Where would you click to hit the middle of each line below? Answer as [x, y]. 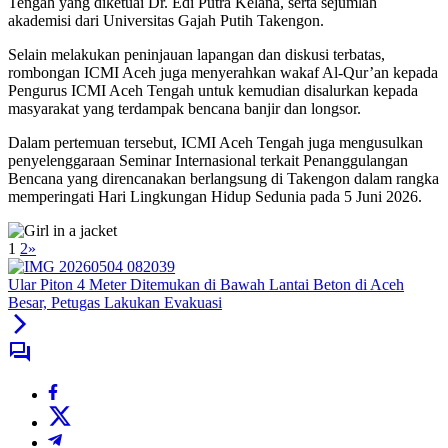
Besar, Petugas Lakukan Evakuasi [115, 303]
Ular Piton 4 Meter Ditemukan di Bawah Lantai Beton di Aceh [206, 285]
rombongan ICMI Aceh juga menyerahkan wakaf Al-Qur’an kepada [223, 73]
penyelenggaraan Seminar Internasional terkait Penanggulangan [208, 161]
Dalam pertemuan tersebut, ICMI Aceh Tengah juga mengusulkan [215, 143]
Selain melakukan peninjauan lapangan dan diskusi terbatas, [196, 55]
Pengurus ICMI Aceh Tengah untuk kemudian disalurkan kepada [213, 91]
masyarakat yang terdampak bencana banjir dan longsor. [184, 109]
